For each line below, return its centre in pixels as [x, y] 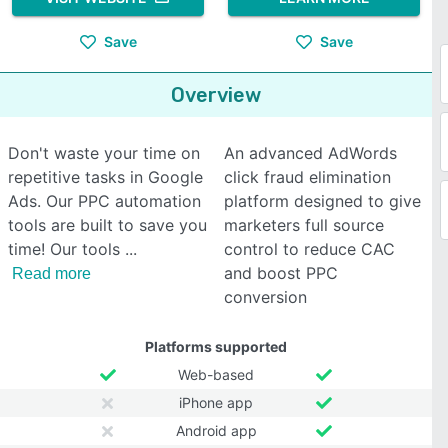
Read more [51, 273]
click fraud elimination [307, 177]
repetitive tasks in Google [105, 177]
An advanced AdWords [310, 153]
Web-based [216, 374]
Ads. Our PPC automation [104, 201]
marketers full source [304, 225]
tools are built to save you [107, 225]
